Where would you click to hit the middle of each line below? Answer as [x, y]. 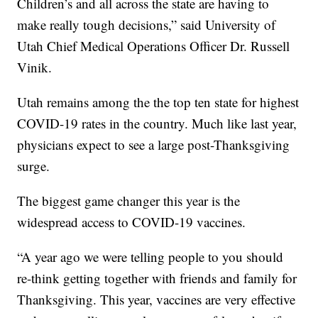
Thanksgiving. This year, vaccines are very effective [157, 300]
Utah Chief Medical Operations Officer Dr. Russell [154, 46]
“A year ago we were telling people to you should [150, 257]
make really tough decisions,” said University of [147, 25]
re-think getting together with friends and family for [157, 278]
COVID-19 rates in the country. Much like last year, [157, 124]
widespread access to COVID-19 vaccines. [132, 222]
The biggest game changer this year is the [129, 201]
